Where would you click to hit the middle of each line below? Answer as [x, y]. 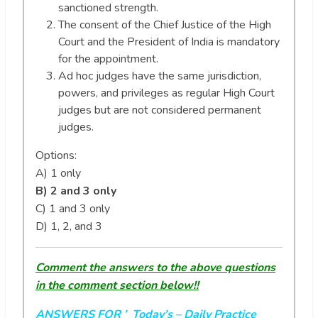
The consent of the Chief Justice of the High [165, 24]
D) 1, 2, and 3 [69, 226]
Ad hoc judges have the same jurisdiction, [160, 76]
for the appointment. [108, 59]
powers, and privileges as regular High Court [166, 93]
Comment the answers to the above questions [155, 267]
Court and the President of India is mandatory [169, 42]
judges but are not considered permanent [160, 110]
